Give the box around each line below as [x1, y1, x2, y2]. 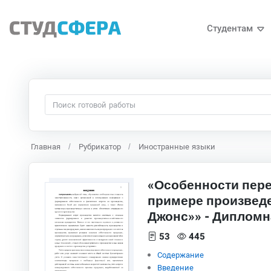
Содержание [157, 250, 204, 260]
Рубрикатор [78, 142, 121, 151]
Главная [31, 142, 60, 151]
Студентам [206, 23, 253, 34]
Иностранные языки [139, 142, 216, 151]
